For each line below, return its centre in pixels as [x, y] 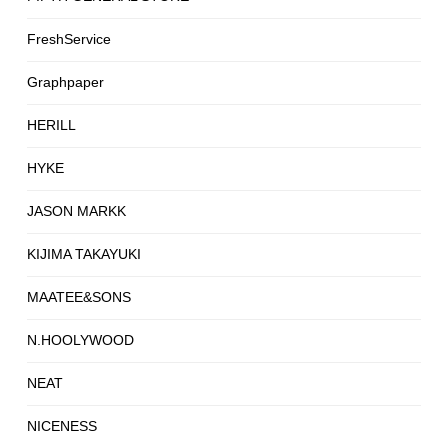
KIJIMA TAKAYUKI [84, 254]
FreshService [69, 39]
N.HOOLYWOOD [80, 340]
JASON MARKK [76, 211]
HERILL [51, 125]
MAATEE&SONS [79, 297]
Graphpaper [65, 82]
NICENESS [62, 426]
